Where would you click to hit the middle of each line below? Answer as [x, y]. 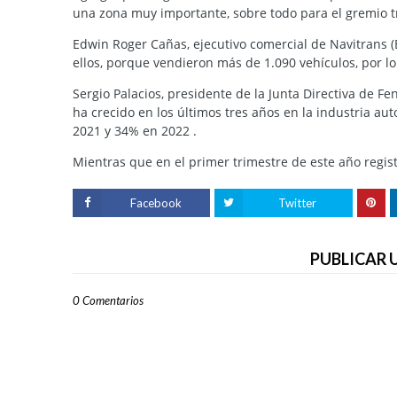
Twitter [298, 203]
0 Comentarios [108, 301]
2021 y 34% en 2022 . [135, 131]
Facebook [156, 203]
